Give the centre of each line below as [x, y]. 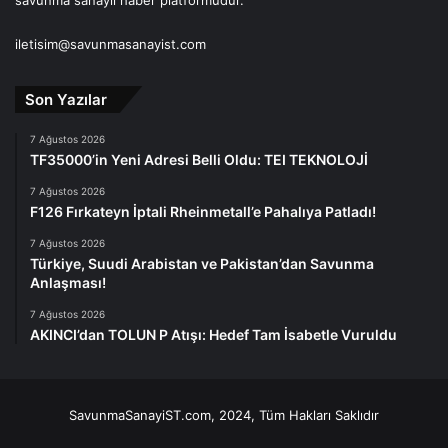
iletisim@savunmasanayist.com [110, 44]
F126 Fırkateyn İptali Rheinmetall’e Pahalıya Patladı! [203, 212]
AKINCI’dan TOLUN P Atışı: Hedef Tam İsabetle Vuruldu [213, 335]
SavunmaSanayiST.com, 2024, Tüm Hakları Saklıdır [224, 415]
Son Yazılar [66, 100]
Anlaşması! [68, 283]
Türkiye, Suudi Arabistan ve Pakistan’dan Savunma [202, 264]
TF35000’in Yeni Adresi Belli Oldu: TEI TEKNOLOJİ [199, 160]
